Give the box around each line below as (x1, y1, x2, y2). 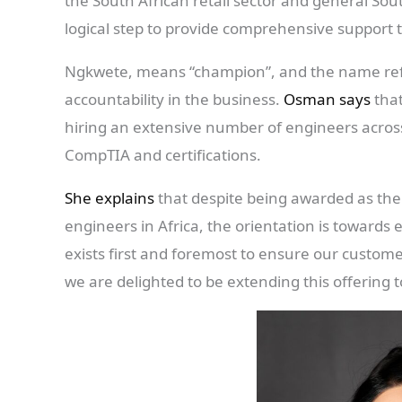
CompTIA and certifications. (65, 144, 265, 166)
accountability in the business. (65, 89, 284, 110)
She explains (65, 188, 158, 209)
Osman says (284, 89, 371, 110)
